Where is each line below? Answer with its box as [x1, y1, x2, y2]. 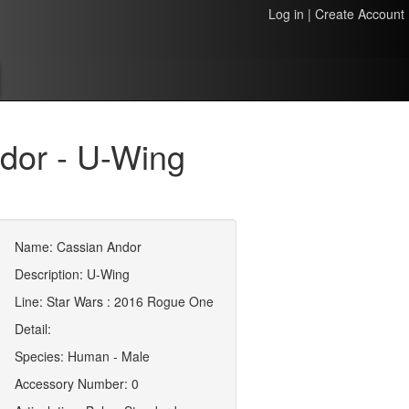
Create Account [315, 5, 404, 23]
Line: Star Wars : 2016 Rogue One [15, 292, 215, 310]
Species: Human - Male [15, 347, 151, 365]
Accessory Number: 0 [15, 374, 140, 393]
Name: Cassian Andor [15, 237, 142, 256]
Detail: [15, 320, 52, 338]
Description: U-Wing [15, 265, 131, 283]
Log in [268, 5, 304, 23]
